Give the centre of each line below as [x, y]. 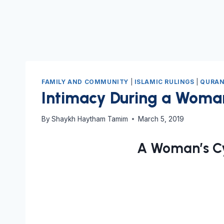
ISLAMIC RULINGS [164, 82]
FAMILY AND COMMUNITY [85, 82]
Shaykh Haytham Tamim [90, 119]
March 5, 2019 [161, 119]
